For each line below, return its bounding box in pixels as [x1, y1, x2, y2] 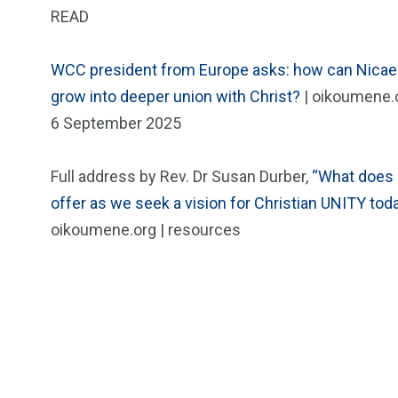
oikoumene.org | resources [51, 220, 241, 239]
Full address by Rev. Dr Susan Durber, [51, 167, 312, 186]
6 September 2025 [51, 114, 181, 132]
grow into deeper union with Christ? [51, 87, 300, 106]
